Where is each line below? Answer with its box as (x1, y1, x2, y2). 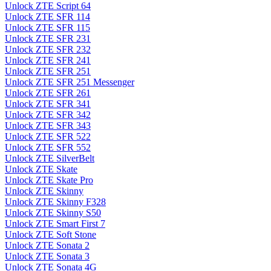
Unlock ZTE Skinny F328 (5, 197, 106, 207)
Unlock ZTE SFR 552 (5, 142, 91, 153)
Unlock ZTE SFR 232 (5, 44, 91, 55)
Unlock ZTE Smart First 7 (5, 218, 105, 229)
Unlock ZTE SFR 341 (5, 99, 91, 109)
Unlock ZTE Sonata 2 (5, 240, 90, 251)
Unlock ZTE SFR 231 (5, 33, 91, 44)
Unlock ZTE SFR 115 (5, 22, 90, 33)
